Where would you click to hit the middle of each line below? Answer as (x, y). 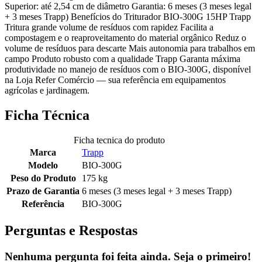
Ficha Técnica (47, 116)
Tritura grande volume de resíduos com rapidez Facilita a (109, 27)
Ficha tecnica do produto (119, 140)
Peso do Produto (43, 178)
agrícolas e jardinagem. (47, 91)
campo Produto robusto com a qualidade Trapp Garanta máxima (123, 59)
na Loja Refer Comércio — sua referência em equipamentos (115, 80)
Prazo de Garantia (43, 191)
